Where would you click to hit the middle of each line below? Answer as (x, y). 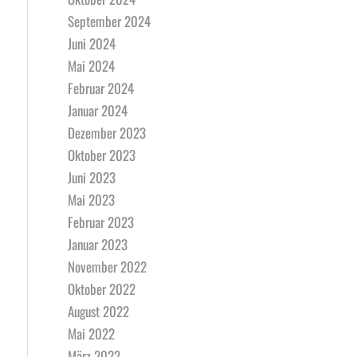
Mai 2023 (91, 200)
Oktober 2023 (101, 155)
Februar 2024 (100, 88)
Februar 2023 (100, 222)
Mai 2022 (91, 333)
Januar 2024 (97, 110)
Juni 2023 (91, 177)
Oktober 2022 (101, 289)
